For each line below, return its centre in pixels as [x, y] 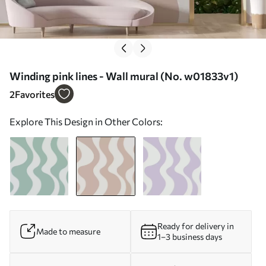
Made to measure [68, 231]
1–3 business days [190, 236]
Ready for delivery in [196, 226]
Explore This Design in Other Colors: [86, 121]
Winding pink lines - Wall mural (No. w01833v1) [124, 76]
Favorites [35, 94]
